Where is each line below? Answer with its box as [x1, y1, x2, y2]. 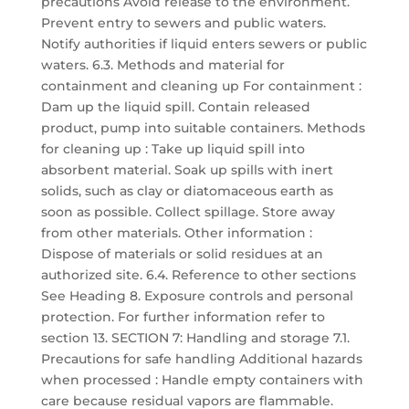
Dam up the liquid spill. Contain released [40, 99, 310, 115]
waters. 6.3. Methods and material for [40, 57, 285, 73]
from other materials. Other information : [40, 225, 312, 241]
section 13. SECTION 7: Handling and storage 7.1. [40, 330, 350, 346]
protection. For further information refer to [40, 309, 325, 325]
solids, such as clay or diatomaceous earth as [40, 183, 333, 199]
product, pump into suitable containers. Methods [40, 120, 365, 136]
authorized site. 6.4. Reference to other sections [40, 267, 356, 283]
